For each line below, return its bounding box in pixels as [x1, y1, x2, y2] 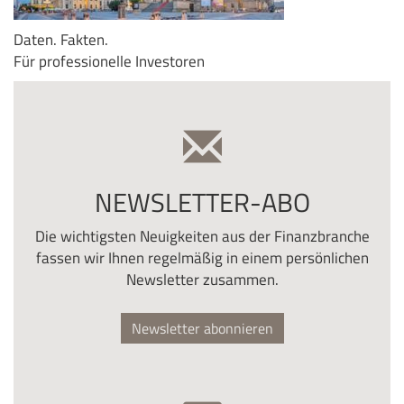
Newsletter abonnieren [131, 317, 273, 339]
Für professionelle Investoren [14, 48, 205, 73]
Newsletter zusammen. [125, 266, 279, 291]
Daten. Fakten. [14, 26, 108, 51]
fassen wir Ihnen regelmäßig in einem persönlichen [35, 244, 369, 270]
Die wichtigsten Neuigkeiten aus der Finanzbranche [34, 223, 370, 248]
